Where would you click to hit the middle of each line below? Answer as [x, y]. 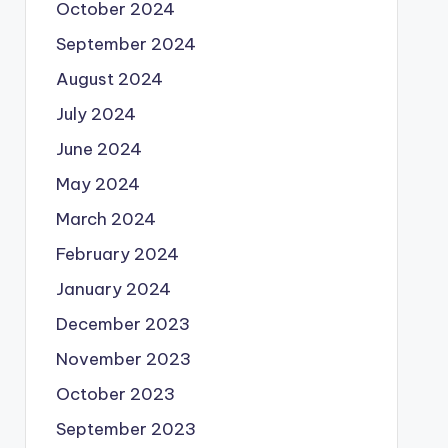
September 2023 [125, 428]
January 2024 [113, 288]
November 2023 [123, 358]
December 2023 [122, 323]
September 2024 [125, 43]
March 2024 [105, 218]
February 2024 [117, 253]
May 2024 [97, 183]
